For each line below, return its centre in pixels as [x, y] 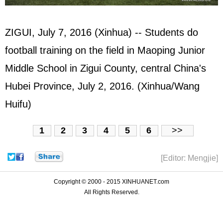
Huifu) [18, 104]
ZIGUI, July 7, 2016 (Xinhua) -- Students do [102, 33]
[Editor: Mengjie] [189, 158]
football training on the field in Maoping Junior [105, 51]
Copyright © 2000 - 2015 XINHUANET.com [111, 181]
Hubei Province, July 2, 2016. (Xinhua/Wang [102, 86]
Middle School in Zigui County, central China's [106, 68]
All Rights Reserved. [111, 192]
